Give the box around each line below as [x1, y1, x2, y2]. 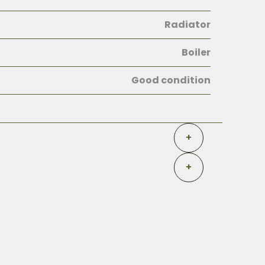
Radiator [164, 18, 211, 31]
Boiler [182, 46, 211, 59]
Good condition [131, 73, 211, 87]
